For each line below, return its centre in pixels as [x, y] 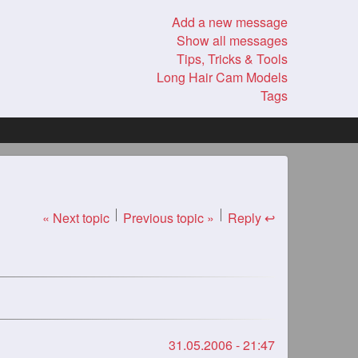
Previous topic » [169, 218]
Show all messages [232, 40]
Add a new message [230, 22]
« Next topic [76, 218]
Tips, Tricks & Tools [232, 59]
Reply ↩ [251, 218]
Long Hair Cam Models [222, 77]
